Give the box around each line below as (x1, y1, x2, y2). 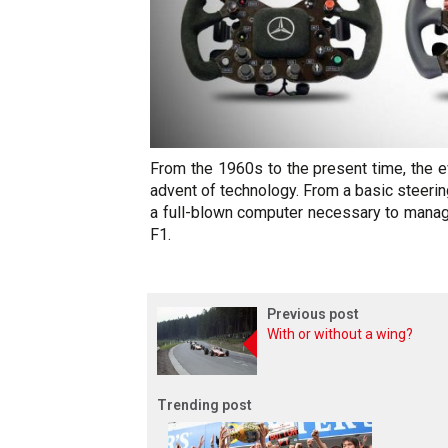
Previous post (267, 305, 359, 322)
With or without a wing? (267, 325, 413, 342)
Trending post (157, 396, 252, 413)
